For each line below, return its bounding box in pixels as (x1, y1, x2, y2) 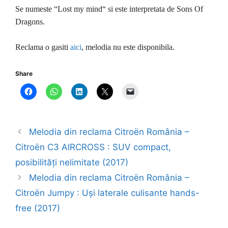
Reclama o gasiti (15, 43, 70, 51)
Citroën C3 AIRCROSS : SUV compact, (15, 141, 171, 152)
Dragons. (15, 17, 45, 26)
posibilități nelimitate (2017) (15, 157, 128, 167)
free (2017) (15, 203, 60, 213)
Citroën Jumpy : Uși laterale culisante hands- (15, 187, 199, 198)
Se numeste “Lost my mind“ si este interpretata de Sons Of (15, 4, 203, 13)
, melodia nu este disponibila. (81, 43, 175, 51)
